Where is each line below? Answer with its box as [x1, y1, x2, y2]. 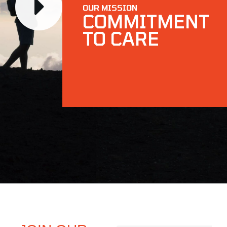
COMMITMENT [83, 10, 209, 32]
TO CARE [83, 27, 159, 49]
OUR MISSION [83, 3, 137, 12]
